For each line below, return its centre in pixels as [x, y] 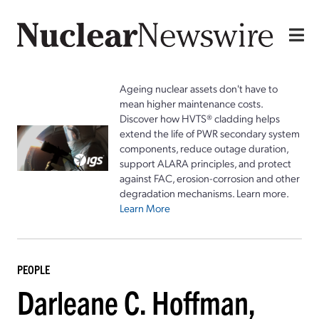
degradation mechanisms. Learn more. [204, 193]
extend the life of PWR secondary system [210, 133]
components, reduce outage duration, [204, 148]
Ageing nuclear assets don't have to [199, 88]
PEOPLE [33, 269]
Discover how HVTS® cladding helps [200, 118]
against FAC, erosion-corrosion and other [210, 178]
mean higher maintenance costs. [191, 103]
